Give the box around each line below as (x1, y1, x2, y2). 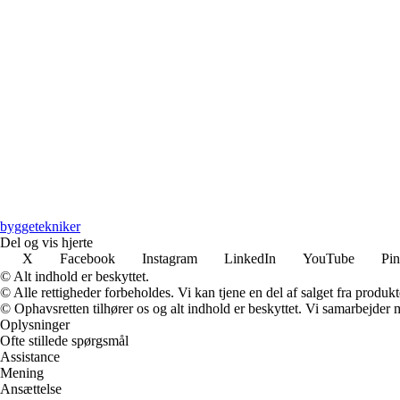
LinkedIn (224, 250, 276, 266)
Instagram (142, 250, 197, 266)
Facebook (60, 250, 115, 266)
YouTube (303, 250, 354, 266)
